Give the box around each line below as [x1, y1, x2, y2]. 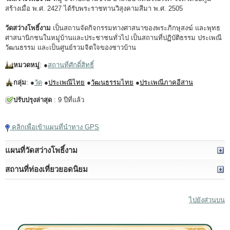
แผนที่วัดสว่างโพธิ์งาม [5, 145, 78, 155]
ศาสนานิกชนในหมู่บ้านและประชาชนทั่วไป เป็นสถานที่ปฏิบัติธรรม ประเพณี [5, 34, 222, 42]
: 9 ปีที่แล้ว [52, 96, 84, 104]
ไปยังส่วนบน [189, 196, 225, 204]
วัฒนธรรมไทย [91, 79, 133, 87]
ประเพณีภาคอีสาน [140, 79, 193, 87]
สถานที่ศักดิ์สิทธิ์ [48, 61, 94, 69]
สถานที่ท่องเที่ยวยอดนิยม [5, 164, 88, 174]
